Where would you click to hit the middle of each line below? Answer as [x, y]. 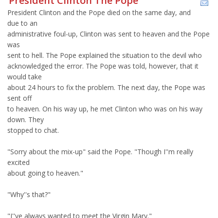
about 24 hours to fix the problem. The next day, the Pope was [106, 87]
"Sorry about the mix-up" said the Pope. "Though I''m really [100, 152]
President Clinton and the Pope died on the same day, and [99, 12]
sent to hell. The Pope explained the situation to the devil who [105, 55]
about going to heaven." [45, 173]
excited [18, 162]
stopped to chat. [33, 130]
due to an [22, 23]
